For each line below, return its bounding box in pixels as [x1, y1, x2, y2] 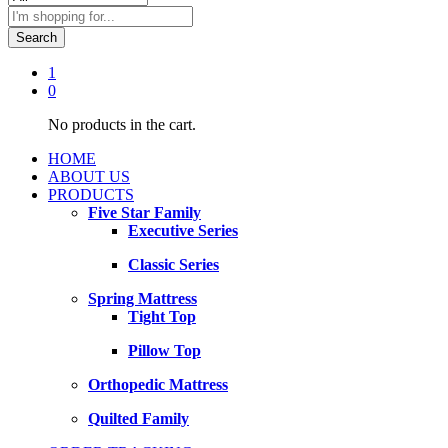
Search [16, 29, 57, 45]
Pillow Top [128, 341, 201, 359]
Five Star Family [88, 203, 201, 221]
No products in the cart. [48, 115, 196, 133]
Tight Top [128, 307, 196, 325]
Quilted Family [88, 409, 189, 427]
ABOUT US [48, 167, 130, 185]
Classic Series [128, 255, 219, 273]
